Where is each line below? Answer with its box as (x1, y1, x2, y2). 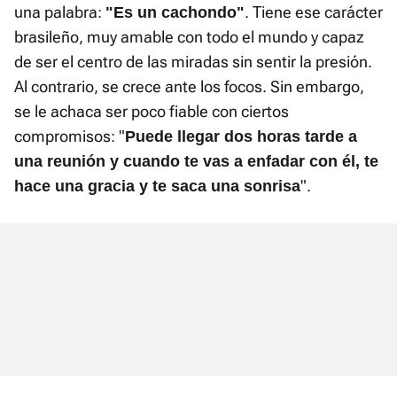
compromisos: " (14, 126, 125, 145)
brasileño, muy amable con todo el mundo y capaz (14, 27, 364, 46)
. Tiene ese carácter (245, 2, 383, 21)
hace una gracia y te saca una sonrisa (14, 176, 300, 195)
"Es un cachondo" (105, 3, 245, 21)
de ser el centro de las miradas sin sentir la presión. (14, 51, 372, 71)
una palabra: (14, 2, 105, 21)
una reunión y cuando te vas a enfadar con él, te (14, 152, 378, 170)
